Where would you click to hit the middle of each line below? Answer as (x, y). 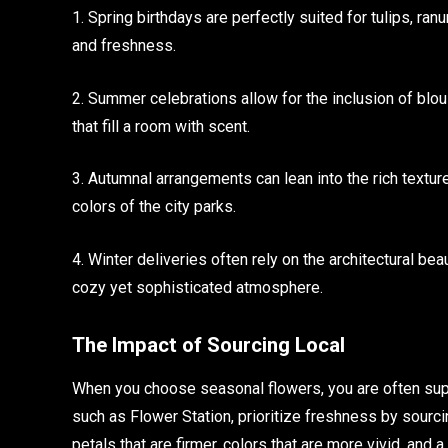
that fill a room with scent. (161, 126)
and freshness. (124, 45)
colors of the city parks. (154, 207)
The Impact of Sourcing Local (208, 344)
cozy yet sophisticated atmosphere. (197, 287)
